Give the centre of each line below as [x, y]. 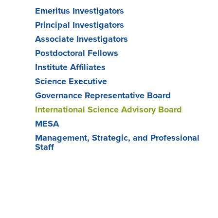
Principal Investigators [80, 25]
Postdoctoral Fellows [77, 53]
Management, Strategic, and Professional [117, 137]
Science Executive [71, 81]
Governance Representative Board [103, 95]
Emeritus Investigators [80, 10]
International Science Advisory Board [109, 109]
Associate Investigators [82, 39]
